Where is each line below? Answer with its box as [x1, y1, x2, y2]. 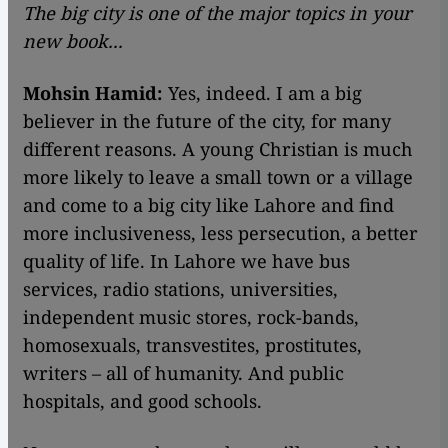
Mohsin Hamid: [23, 80, 163, 105]
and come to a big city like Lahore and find [23, 192, 394, 217]
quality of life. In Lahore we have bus [23, 248, 350, 273]
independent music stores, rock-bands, [23, 304, 359, 329]
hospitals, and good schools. [23, 388, 262, 413]
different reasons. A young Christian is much [23, 136, 413, 161]
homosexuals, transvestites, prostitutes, [23, 332, 362, 357]
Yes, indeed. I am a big [163, 80, 362, 105]
